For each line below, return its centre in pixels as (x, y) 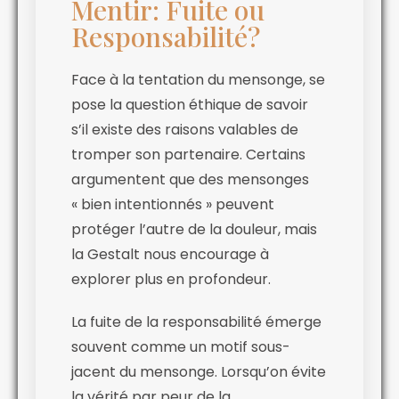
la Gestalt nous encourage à (170, 255)
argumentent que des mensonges (190, 180)
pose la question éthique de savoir (190, 105)
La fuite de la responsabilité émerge (196, 322)
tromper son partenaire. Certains (188, 155)
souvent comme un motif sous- (181, 347)
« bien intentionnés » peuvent (173, 205)
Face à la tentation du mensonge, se (198, 80)
